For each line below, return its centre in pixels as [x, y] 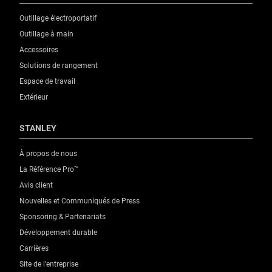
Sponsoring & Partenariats [63, 216]
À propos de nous [48, 153]
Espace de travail [47, 81]
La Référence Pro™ [49, 169]
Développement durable [58, 232]
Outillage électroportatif [58, 18]
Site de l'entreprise [49, 264]
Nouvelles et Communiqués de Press [80, 201]
